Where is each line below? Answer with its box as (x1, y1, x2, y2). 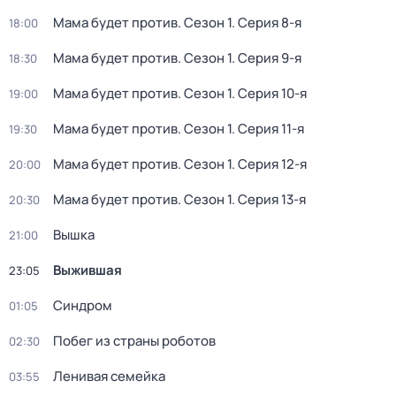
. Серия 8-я (232, 13, 301, 32)
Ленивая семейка (53, 367, 165, 385)
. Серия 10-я (232, 84, 307, 103)
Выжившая (53, 261, 122, 279)
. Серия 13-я (232, 190, 306, 209)
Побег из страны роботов (53, 331, 216, 350)
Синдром (53, 296, 112, 315)
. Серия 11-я (232, 119, 304, 138)
